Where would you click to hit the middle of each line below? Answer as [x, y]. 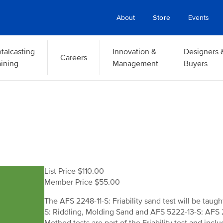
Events [199, 18]
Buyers [195, 64]
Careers [73, 58]
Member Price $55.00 [82, 182]
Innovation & [134, 52]
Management [135, 64]
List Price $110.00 [74, 171]
